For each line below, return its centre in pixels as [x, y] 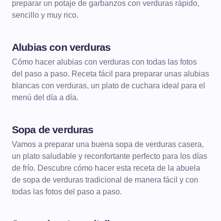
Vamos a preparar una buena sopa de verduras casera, [108, 144]
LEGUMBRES [105, 56]
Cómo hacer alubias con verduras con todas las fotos [104, 62]
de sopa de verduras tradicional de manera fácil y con [105, 180]
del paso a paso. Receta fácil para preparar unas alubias [110, 74]
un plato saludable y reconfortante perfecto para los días [110, 156]
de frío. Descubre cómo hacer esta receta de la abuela [106, 168]
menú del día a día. [45, 97]
